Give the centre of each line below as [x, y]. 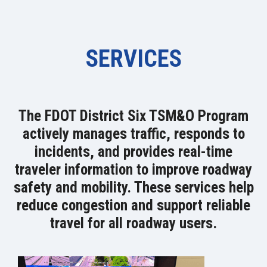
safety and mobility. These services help [133, 187]
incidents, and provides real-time [133, 152]
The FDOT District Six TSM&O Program [133, 116]
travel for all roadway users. [133, 223]
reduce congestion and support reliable [133, 205]
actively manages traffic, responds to [133, 134]
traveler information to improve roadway [133, 170]
